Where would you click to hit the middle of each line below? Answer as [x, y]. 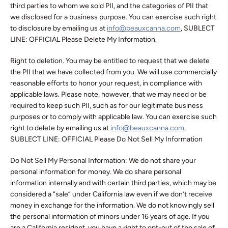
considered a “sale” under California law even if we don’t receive [111, 194]
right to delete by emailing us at [60, 128]
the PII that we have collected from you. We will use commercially [113, 72]
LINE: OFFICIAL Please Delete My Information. [83, 39]
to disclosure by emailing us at [59, 28]
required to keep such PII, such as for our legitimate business [107, 106]
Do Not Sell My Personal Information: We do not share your [103, 161]
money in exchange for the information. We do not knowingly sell [112, 205]
